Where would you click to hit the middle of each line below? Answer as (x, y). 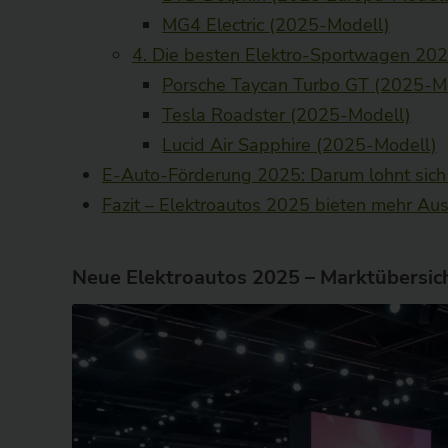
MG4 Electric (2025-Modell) (276, 24)
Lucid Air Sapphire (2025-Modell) (299, 144)
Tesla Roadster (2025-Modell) (286, 114)
